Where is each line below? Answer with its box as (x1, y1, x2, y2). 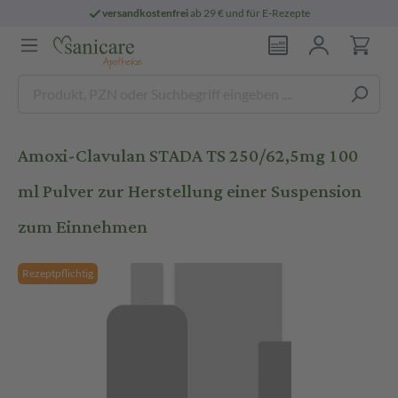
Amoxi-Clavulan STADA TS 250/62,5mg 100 (18, 139, 358, 173)
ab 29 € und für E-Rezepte (188, 6, 311, 20)
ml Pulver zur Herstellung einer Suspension (18, 174, 362, 209)
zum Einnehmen (18, 210, 147, 244)
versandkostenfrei (102, 6, 189, 20)
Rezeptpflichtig (22, 267, 93, 280)
